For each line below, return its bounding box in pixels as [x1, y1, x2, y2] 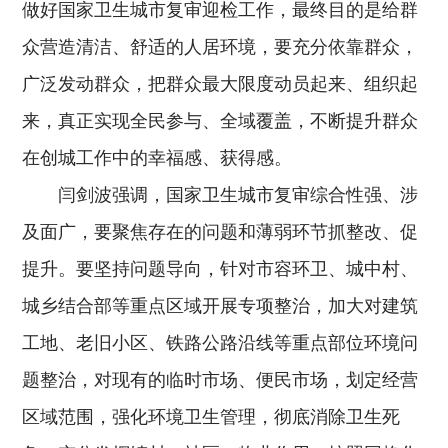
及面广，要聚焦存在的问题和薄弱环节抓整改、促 [22, 221, 419, 242]
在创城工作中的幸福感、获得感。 [22, 147, 293, 168]
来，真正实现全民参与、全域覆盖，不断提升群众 [22, 110, 419, 131]
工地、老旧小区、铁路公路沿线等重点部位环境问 [22, 332, 419, 353]
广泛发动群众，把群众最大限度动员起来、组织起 [22, 73, 419, 94]
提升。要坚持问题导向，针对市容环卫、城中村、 [22, 258, 419, 279]
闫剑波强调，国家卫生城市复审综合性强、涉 [22, 184, 419, 205]
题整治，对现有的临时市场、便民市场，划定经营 [22, 369, 419, 390]
